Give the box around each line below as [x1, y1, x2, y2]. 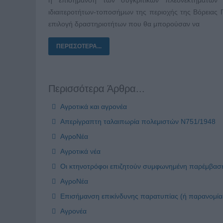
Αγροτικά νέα [58, 147, 101, 155]
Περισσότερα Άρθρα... [48, 83, 145, 94]
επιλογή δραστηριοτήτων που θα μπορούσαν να [48, 19, 200, 28]
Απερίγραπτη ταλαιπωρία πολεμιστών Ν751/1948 [58, 117, 216, 125]
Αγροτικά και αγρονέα [58, 102, 127, 111]
